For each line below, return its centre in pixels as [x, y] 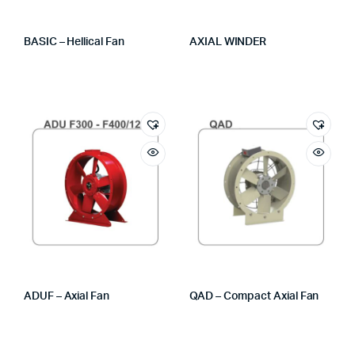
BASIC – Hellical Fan [74, 42]
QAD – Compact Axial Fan [254, 296]
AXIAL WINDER [228, 42]
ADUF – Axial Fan [67, 296]
